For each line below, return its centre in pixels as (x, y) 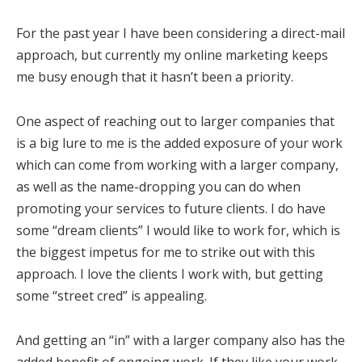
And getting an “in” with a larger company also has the (181, 341)
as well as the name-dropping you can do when (158, 187)
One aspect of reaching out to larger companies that (175, 122)
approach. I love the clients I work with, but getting (170, 274)
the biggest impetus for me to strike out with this (166, 253)
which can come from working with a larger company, (177, 165)
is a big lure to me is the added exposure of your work (179, 143)
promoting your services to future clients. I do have (171, 209)
